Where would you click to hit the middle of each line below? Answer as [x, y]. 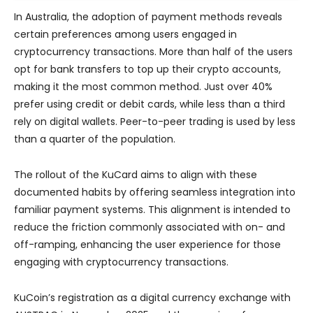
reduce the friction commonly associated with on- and [150, 227]
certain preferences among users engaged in [125, 34]
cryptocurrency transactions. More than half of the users [153, 51]
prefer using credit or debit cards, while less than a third [150, 104]
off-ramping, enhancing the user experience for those [147, 244]
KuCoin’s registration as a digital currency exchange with [152, 297]
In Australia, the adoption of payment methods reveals [148, 16]
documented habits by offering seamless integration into [155, 192]
